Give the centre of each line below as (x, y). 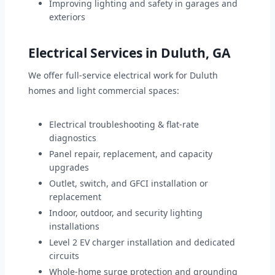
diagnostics (73, 138)
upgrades (69, 168)
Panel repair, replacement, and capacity (131, 154)
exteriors (67, 17)
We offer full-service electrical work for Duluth (123, 76)
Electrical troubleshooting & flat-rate (124, 125)
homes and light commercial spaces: (104, 91)
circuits (64, 256)
